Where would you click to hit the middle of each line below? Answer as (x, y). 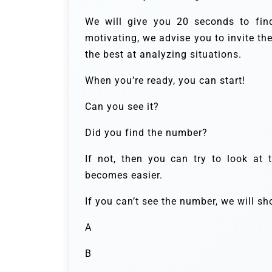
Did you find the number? (146, 132)
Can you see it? (122, 106)
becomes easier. (124, 175)
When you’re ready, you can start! (165, 80)
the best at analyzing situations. (163, 54)
